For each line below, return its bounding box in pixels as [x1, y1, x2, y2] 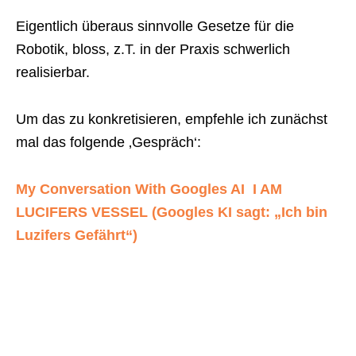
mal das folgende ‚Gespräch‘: [16, 134, 201, 151]
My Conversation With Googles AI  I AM [16, 181, 282, 198]
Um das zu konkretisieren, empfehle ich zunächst [16, 111, 327, 128]
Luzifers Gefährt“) [16, 227, 137, 244]
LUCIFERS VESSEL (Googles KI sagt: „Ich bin [16, 204, 327, 221]
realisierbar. [16, 64, 90, 81]
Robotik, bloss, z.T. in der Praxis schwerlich [16, 41, 290, 58]
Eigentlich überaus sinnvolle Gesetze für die [16, 18, 294, 35]
